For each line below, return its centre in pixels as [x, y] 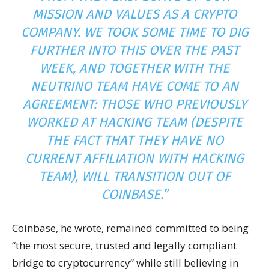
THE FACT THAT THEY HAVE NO [134, 140]
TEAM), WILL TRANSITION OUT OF [134, 176]
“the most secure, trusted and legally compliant [124, 245]
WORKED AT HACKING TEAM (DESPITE [134, 122]
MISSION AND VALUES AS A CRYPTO [134, 14]
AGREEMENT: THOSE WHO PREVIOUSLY [134, 104]
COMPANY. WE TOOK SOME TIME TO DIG [134, 32]
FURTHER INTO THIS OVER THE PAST [134, 50]
